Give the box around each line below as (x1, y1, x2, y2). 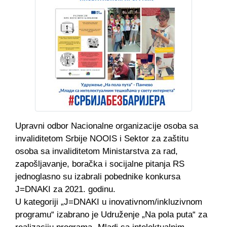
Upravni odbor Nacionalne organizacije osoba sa (15, 121, 198, 131)
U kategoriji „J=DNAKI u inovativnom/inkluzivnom (15, 197, 202, 207)
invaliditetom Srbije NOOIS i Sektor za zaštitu (15, 134, 188, 143)
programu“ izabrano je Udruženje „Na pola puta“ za (15, 210, 207, 219)
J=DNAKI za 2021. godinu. (15, 184, 116, 194)
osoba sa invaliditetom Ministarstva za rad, (15, 146, 178, 156)
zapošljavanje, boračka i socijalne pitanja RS (15, 159, 184, 169)
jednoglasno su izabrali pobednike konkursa (15, 172, 180, 181)
